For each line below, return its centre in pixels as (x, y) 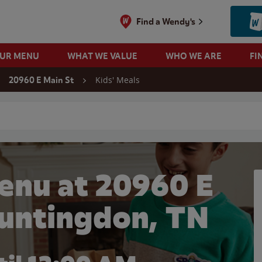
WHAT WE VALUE (102, 56)
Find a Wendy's (166, 21)
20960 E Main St (41, 80)
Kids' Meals (118, 80)
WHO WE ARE (193, 56)
